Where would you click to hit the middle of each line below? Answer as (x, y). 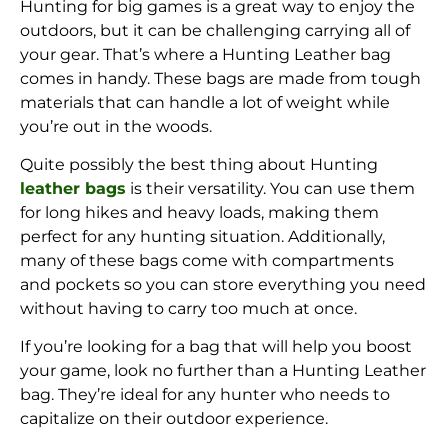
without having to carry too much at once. (188, 308)
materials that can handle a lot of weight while (205, 102)
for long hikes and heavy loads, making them (199, 212)
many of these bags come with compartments (207, 260)
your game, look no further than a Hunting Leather (223, 371)
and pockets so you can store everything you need (223, 284)
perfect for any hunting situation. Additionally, (202, 236)
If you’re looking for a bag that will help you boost (216, 347)
